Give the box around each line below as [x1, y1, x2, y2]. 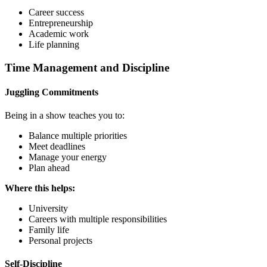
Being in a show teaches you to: [5, 110, 125, 121]
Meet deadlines [29, 141, 85, 152]
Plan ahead [29, 163, 70, 173]
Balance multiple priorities [29, 131, 127, 141]
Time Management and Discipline [5, 61, 169, 74]
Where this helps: [5, 183, 75, 194]
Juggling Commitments [5, 86, 98, 97]
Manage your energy [29, 152, 107, 163]
